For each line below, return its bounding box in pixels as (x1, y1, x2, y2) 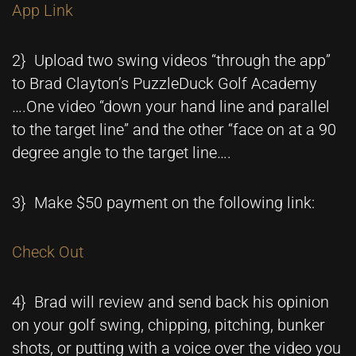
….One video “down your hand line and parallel (12, 96, 330, 116)
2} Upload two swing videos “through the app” (12, 50, 331, 70)
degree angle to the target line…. (12, 142, 231, 162)
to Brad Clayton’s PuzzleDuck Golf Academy (12, 73, 317, 93)
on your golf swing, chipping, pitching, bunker (12, 315, 325, 335)
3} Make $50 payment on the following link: (12, 192, 315, 212)
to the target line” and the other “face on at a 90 (12, 119, 336, 139)
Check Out (12, 242, 83, 262)
